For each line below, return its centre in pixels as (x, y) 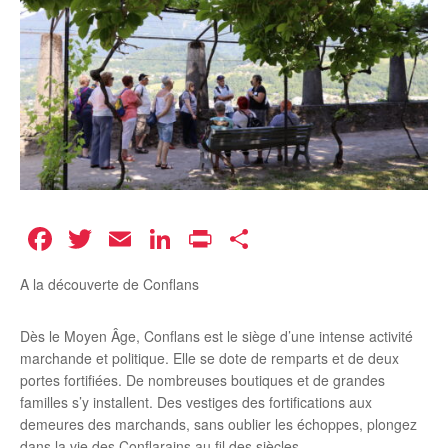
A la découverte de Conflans (109, 284)
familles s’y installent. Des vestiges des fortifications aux (196, 402)
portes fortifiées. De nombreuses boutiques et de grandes (202, 380)
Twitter (143, 239)
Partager (318, 239)
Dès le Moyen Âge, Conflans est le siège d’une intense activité (216, 336)
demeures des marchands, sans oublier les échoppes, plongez (218, 424)
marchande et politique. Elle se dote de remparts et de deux (209, 358)
